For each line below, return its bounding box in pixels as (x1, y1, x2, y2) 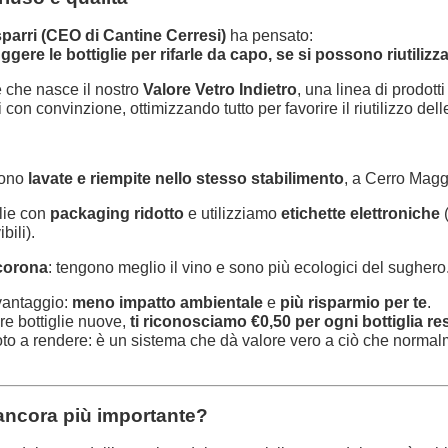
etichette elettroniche (281, 205, 440, 223)
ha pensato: (226, 27, 313, 45)
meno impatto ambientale (72, 294, 263, 312)
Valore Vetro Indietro (143, 81, 297, 99)
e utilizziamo (184, 205, 281, 223)
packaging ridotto (50, 205, 184, 223)
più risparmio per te (280, 294, 427, 312)
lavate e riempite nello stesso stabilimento (28, 170, 344, 188)
